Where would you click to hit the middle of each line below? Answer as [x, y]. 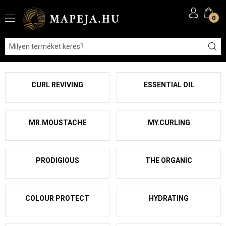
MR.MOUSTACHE [57, 122]
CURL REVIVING [57, 84]
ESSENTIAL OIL [169, 84]
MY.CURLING [169, 122]
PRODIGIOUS [57, 160]
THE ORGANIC [169, 160]
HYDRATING [169, 198]
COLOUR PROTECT [57, 198]
